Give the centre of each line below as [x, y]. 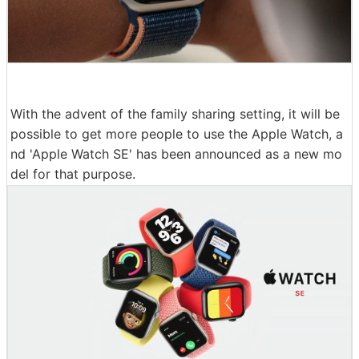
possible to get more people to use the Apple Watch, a [177, 133]
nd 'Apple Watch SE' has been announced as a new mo [176, 153]
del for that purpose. [73, 173]
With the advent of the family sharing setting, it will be [175, 113]
